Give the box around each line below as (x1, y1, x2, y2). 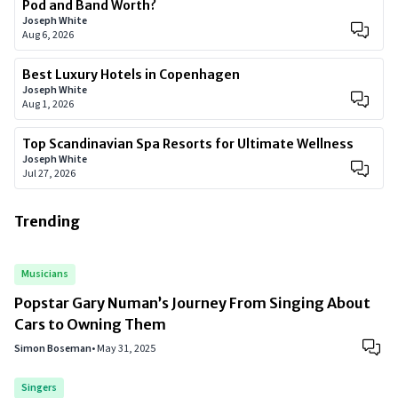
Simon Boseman (14, 341, 92, 357)
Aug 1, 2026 (22, 97, 74, 113)
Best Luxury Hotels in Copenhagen (22, 67, 240, 84)
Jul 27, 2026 (22, 166, 76, 182)
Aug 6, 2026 (22, 28, 74, 44)
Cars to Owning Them (14, 315, 166, 334)
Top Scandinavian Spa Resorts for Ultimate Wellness (22, 136, 354, 153)
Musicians (21, 267, 68, 283)
